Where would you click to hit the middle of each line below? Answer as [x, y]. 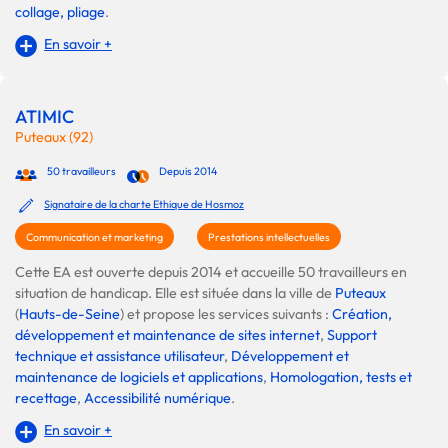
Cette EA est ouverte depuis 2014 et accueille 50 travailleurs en [211, 272]
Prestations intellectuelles [269, 237]
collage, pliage [60, 12]
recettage [46, 398]
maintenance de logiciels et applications [139, 377]
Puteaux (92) [54, 137]
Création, [362, 314]
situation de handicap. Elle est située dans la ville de [175, 293]
